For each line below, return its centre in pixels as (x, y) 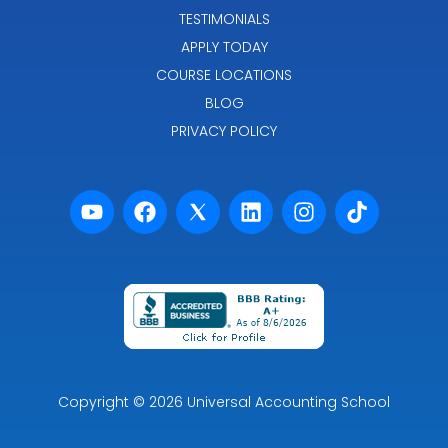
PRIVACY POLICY (224, 130)
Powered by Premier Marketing (224, 376)
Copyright (93, 402)
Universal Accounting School (288, 402)
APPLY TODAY (224, 46)
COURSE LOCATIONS (224, 74)
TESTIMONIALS (224, 18)
